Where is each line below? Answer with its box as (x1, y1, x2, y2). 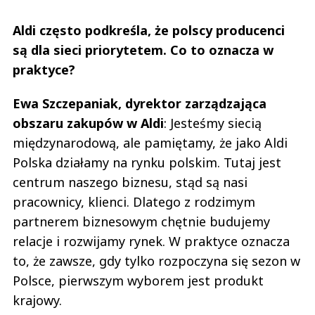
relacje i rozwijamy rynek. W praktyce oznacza (13, 232, 290, 250)
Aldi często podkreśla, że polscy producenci (13, 21, 285, 39)
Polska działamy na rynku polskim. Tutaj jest (13, 153, 281, 171)
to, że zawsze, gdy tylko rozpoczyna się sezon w (13, 252, 300, 269)
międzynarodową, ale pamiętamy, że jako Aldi (13, 134, 288, 151)
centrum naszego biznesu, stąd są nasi (13, 173, 247, 191)
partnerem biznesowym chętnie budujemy (13, 212, 270, 230)
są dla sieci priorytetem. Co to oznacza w (13, 41, 274, 58)
